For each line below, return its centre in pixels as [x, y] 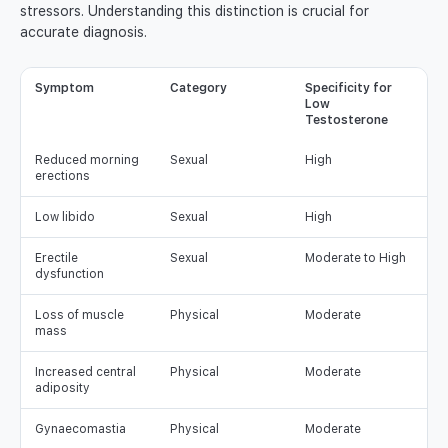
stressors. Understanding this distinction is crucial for [194, 11]
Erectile [56, 258]
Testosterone [346, 120]
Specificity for [348, 88]
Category [198, 88]
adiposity [62, 388]
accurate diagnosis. [83, 32]
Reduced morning [87, 160]
